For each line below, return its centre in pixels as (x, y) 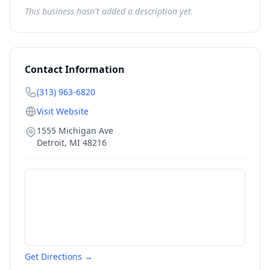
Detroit (51, 143)
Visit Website (63, 111)
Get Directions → (59, 256)
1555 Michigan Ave (75, 130)
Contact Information (75, 69)
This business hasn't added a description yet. (109, 11)
